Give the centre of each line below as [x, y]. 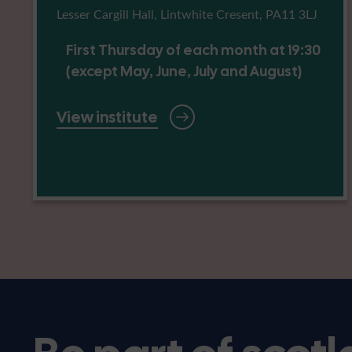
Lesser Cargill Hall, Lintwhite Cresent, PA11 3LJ [187, 13]
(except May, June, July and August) [184, 71]
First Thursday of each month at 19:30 [193, 49]
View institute [107, 117]
